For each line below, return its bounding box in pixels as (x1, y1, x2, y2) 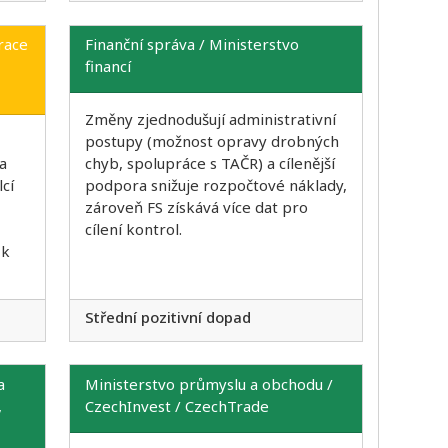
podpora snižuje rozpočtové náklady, (84, 175, 347, 196)
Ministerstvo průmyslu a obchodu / (84, 373, 333, 394)
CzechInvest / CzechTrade (84, 395, 269, 416)
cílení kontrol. (84, 219, 182, 240)
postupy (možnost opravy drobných (84, 131, 339, 152)
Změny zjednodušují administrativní (84, 109, 336, 130)
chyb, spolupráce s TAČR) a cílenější (84, 153, 335, 174)
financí (84, 56, 131, 77)
